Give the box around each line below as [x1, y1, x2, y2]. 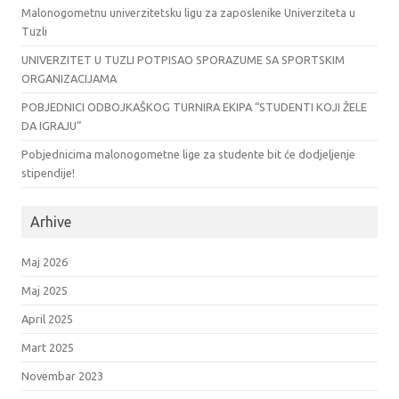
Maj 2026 [21, 256, 68, 269]
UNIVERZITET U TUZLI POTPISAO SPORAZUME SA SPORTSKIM [21, 53, 345, 67]
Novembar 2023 [21, 370, 103, 383]
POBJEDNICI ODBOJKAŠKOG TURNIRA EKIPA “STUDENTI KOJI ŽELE [21, 101, 367, 114]
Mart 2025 [21, 341, 74, 354]
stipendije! [21, 167, 75, 180]
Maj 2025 [21, 284, 68, 297]
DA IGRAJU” [21, 119, 82, 133]
